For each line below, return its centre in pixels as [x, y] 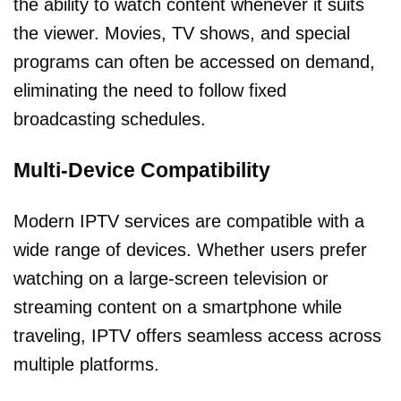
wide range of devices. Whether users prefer [190, 250]
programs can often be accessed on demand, [194, 62]
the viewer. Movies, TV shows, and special [182, 34]
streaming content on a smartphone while [178, 307]
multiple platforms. [86, 365]
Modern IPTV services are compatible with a [189, 222]
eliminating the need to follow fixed [150, 91]
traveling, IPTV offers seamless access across [197, 336]
